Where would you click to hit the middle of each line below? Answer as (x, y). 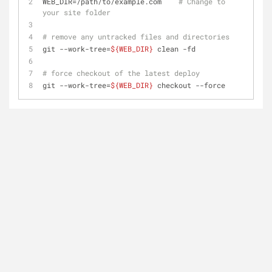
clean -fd (174, 49)
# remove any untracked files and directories (136, 36)
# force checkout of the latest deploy (121, 73)
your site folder (76, 12)
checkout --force (189, 85)
